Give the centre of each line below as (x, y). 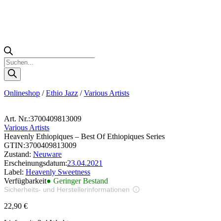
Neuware (47, 154)
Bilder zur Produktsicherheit (60, 198)
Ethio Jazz (62, 93)
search (13, 70)
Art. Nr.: (17, 118)
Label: (15, 172)
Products (17, 61)
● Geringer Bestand (77, 181)
